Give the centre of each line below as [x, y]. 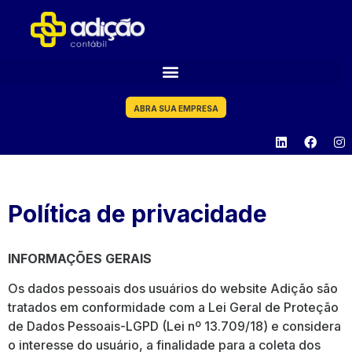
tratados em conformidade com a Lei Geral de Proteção [173, 308]
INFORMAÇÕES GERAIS [80, 258]
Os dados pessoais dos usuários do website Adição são [173, 289]
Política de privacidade [137, 213]
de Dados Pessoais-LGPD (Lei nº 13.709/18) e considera [174, 326]
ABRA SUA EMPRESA [176, 108]
